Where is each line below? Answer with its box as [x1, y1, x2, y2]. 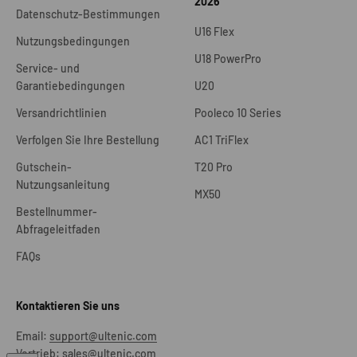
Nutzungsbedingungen [16, 34, 130, 49]
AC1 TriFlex [194, 133, 249, 147]
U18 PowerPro [194, 52, 261, 66]
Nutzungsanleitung [16, 178, 110, 192]
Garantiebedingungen [16, 79, 125, 93]
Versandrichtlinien [16, 106, 107, 120]
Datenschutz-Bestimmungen [16, 7, 160, 22]
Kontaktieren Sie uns [16, 299, 120, 313]
